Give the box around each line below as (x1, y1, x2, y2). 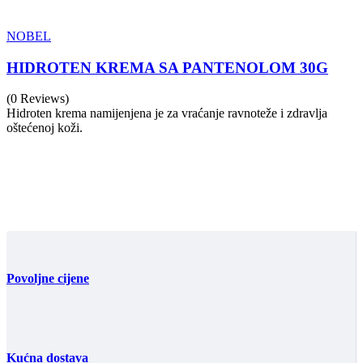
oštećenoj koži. (6, 121, 83, 135)
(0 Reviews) (6, 92, 69, 106)
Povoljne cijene (6, 271, 89, 285)
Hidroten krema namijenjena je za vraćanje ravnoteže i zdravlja (6, 106, 327, 121)
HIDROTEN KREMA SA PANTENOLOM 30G (6, 58, 328, 76)
